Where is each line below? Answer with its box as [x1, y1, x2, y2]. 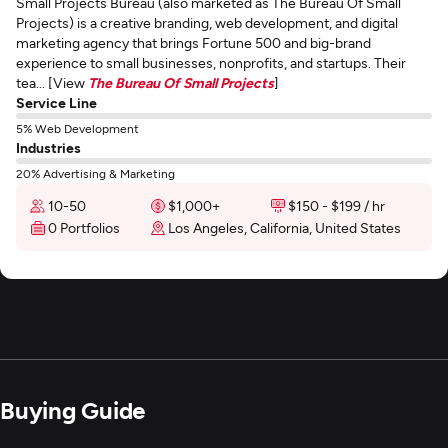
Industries [16, 139, 81, 156]
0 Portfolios [48, 219, 120, 236]
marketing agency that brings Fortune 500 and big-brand [16, 34, 371, 51]
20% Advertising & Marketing [16, 166, 175, 180]
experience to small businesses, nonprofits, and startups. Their [16, 54, 406, 71]
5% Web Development [16, 121, 139, 135]
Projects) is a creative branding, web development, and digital [16, 14, 398, 31]
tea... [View [16, 74, 88, 91]
